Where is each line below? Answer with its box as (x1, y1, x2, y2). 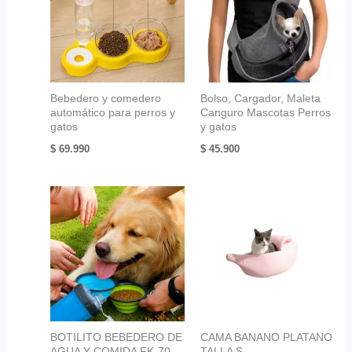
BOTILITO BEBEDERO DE (49, 330, 182, 343)
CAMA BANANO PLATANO (200, 330, 332, 343)
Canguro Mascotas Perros (200, 106, 331, 119)
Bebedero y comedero (49, 92, 161, 105)
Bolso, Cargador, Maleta (200, 92, 321, 105)
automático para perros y (49, 106, 175, 119)
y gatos (200, 120, 236, 134)
